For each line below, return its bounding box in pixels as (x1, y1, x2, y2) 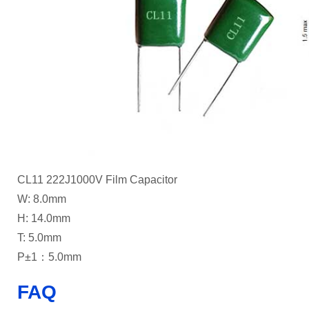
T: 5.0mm (17, 232, 61, 244)
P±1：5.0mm (17, 251, 81, 263)
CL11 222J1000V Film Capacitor (17, 174, 177, 186)
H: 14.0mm (17, 212, 70, 225)
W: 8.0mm (17, 193, 66, 206)
